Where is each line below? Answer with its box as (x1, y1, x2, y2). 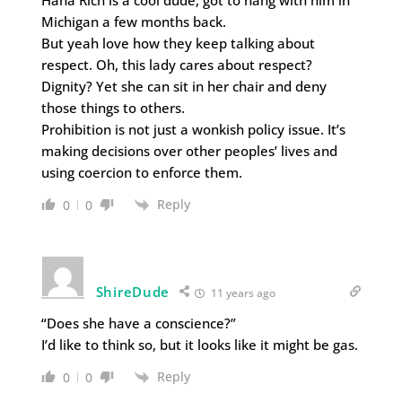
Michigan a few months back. (40, 12, 226, 31)
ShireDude (95, 282, 170, 301)
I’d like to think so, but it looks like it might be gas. (40, 335, 358, 354)
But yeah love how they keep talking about (40, 33, 315, 52)
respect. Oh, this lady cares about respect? (40, 55, 312, 74)
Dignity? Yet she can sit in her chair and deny (40, 76, 327, 95)
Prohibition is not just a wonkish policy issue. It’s (40, 119, 345, 138)
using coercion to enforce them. (40, 162, 242, 181)
